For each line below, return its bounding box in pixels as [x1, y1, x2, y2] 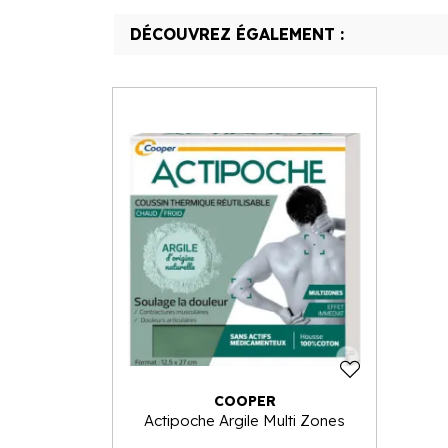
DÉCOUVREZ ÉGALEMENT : [130, 24, 344, 44]
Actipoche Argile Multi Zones [144, 411, 345, 430]
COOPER [213, 392, 276, 410]
